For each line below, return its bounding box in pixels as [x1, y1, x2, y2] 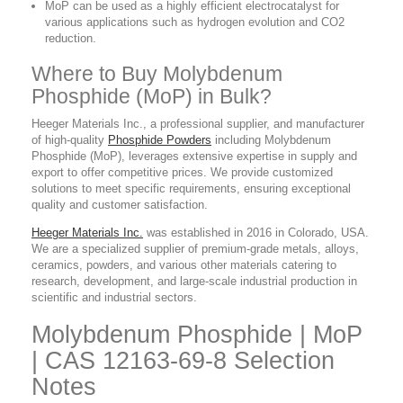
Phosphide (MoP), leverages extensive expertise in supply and [31, 149, 357, 164]
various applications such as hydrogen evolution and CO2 [45, 15, 345, 30]
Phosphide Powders [108, 133, 211, 148]
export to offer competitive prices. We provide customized [31, 166, 333, 180]
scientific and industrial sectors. [31, 291, 197, 305]
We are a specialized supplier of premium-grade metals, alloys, [31, 242, 359, 256]
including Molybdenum [211, 133, 331, 148]
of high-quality [31, 133, 108, 148]
